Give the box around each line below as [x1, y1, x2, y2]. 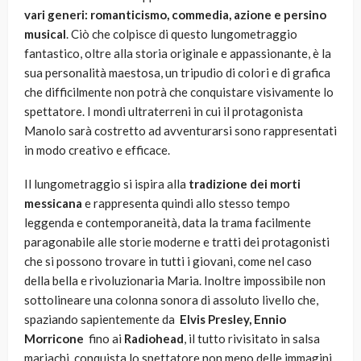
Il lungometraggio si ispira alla [24, 176, 189, 192]
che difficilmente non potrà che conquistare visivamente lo [24, 85, 334, 100]
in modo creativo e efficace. [24, 143, 170, 158]
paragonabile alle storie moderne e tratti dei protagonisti [24, 234, 330, 250]
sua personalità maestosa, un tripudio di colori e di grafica [24, 65, 330, 81]
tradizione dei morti [189, 176, 301, 192]
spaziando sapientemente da [24, 312, 180, 327]
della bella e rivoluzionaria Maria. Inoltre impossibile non [24, 273, 326, 288]
